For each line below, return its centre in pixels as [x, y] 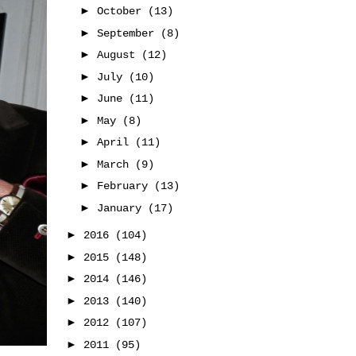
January [122, 208]
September [128, 33]
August [119, 55]
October [122, 11]
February [125, 186]
